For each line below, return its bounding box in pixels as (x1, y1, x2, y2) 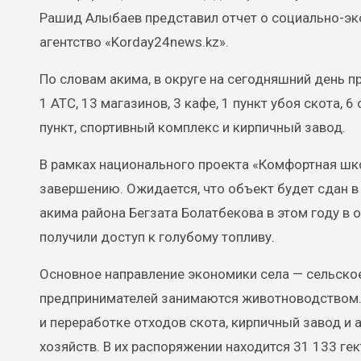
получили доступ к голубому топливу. (39, 229, 275, 246)
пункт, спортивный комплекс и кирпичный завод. (39, 119, 346, 136)
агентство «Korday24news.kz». (39, 34, 229, 51)
